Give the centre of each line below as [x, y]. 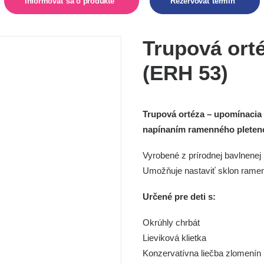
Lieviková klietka [174, 238]
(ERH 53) [185, 73]
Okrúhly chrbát [171, 222]
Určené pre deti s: [179, 197]
